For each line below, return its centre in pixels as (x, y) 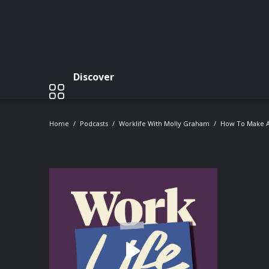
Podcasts (94, 123)
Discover (94, 77)
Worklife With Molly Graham (164, 123)
